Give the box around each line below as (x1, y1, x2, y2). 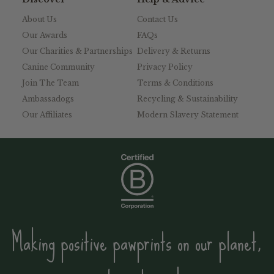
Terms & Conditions (137, 78, 213, 88)
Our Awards (22, 31, 67, 40)
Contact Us (137, 15, 178, 24)
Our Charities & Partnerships (22, 46, 133, 56)
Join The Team (22, 78, 79, 88)
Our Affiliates (22, 110, 72, 120)
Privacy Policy (137, 62, 193, 72)
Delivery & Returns (137, 46, 210, 56)
